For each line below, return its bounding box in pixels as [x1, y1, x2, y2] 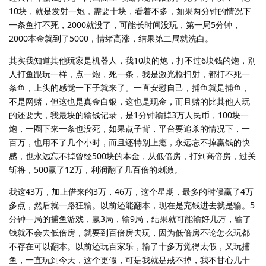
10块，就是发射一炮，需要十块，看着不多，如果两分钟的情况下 [9, 5, 251, 17]
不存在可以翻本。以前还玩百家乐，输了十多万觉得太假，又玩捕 [9, 240, 250, 252]
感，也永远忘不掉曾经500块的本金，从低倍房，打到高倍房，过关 [9, 150, 256, 161]
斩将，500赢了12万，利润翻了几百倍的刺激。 [9, 163, 182, 175]
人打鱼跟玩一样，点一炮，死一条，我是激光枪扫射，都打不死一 [9, 68, 250, 80]
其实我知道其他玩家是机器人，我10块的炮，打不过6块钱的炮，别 [9, 54, 256, 66]
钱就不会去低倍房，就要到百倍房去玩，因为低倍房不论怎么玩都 [9, 226, 250, 238]
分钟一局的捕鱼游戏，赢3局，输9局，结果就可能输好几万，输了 [9, 213, 251, 224]
